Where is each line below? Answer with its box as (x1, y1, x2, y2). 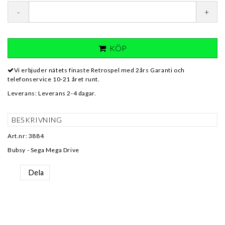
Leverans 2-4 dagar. (38, 89, 96, 97)
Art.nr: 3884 (8, 132, 44, 140)
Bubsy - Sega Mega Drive (8, 146, 79, 154)
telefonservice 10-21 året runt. (8, 75, 100, 83)
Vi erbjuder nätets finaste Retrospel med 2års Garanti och (14, 66, 185, 74)
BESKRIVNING (12, 116, 62, 124)
